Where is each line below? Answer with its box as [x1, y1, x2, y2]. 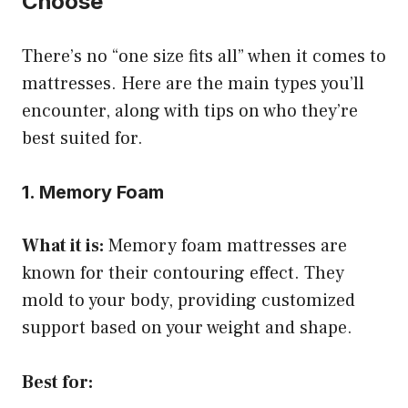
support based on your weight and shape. [22, 315, 352, 340]
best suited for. [22, 126, 143, 150]
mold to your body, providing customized [22, 288, 355, 312]
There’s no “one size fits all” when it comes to [22, 44, 386, 68]
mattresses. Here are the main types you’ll [22, 71, 364, 96]
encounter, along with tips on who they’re [22, 98, 358, 123]
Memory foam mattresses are [104, 233, 347, 258]
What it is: [22, 233, 104, 258]
